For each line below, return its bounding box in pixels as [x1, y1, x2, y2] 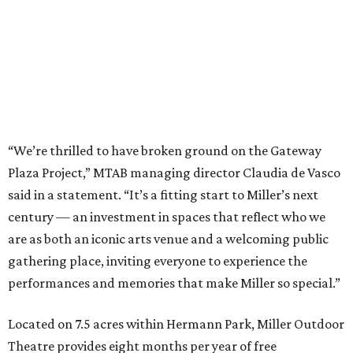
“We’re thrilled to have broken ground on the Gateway [8, 143, 321, 159]
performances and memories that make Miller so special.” [8, 275, 340, 292]
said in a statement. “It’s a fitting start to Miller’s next [8, 187, 318, 203]
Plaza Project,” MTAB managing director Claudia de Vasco [8, 165, 340, 181]
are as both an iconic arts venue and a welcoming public [8, 231, 329, 247]
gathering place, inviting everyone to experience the [8, 253, 307, 269]
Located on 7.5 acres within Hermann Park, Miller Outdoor [8, 316, 344, 333]
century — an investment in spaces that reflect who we [8, 209, 325, 225]
